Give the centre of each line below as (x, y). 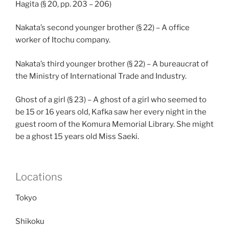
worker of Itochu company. (63, 40)
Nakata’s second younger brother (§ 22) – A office (102, 28)
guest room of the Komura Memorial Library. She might (114, 124)
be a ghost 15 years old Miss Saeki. (77, 137)
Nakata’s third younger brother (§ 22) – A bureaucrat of (112, 64)
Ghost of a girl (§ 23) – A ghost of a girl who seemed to (111, 100)
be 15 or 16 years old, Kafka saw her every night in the (111, 112)
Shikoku (30, 222)
